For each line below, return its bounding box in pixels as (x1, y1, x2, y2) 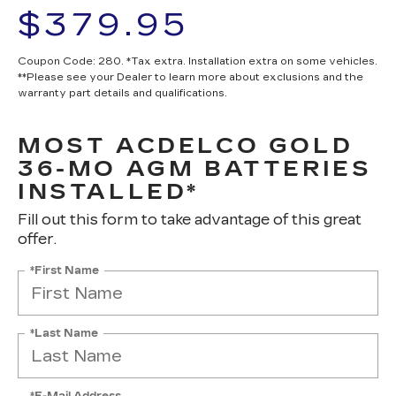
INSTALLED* (18, 179, 200, 204)
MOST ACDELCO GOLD (18, 133, 354, 158)
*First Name (30, 263, 99, 277)
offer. (18, 231, 57, 247)
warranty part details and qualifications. (18, 88, 227, 99)
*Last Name (30, 326, 98, 339)
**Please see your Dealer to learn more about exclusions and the (18, 72, 363, 83)
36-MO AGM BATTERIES (18, 156, 372, 181)
